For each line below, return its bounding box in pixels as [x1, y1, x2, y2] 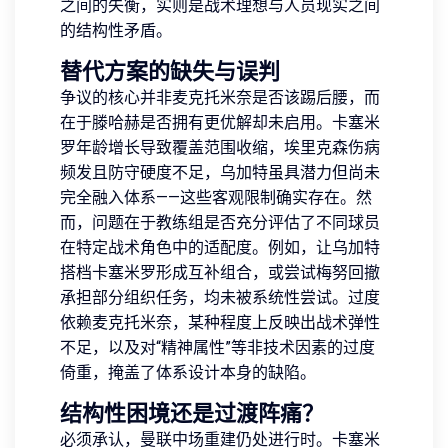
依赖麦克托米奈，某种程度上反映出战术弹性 [60, 313, 380, 333]
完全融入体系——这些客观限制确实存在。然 [60, 188, 372, 208]
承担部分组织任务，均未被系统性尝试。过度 [60, 288, 380, 308]
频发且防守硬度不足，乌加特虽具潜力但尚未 [60, 163, 380, 183]
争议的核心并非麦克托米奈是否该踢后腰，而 [60, 88, 380, 108]
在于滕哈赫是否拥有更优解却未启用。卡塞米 [60, 113, 380, 133]
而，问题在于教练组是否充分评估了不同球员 [60, 213, 380, 233]
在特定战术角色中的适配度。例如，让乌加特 [60, 238, 380, 258]
